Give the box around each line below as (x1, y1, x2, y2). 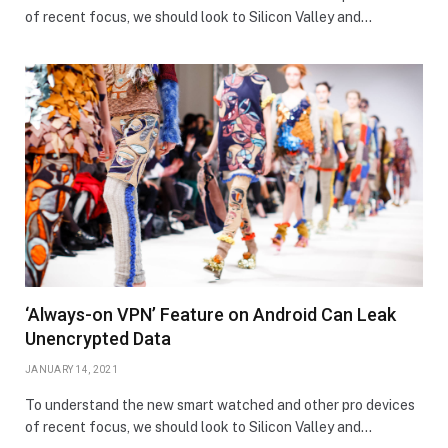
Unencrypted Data (25, 328, 171, 350)
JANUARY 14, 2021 (25, 364, 118, 376)
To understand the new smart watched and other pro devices (25, 397, 415, 414)
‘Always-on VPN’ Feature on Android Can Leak (25, 304, 396, 326)
